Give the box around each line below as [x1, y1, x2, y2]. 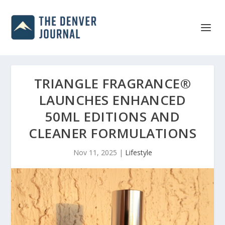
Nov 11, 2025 [73, 148, 117, 157]
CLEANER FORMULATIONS [29, 124, 196, 142]
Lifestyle [125, 148, 152, 157]
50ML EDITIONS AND [45, 107, 180, 126]
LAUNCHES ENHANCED [39, 91, 186, 109]
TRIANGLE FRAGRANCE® [34, 74, 191, 92]
